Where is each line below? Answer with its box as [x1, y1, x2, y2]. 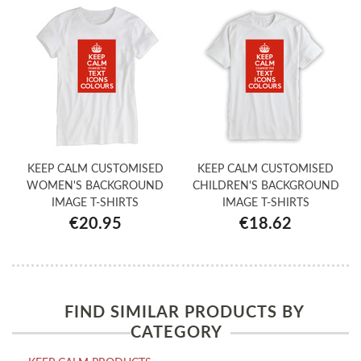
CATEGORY [131, 324, 222, 341]
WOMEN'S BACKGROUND [27, 180, 164, 193]
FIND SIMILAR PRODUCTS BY [64, 304, 305, 321]
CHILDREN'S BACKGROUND [192, 180, 339, 193]
